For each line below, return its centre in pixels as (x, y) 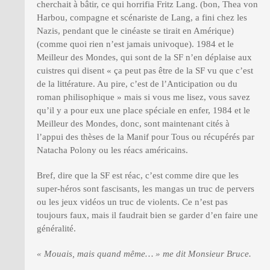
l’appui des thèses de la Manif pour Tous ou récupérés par (146, 137)
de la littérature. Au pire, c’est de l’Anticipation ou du (137, 84)
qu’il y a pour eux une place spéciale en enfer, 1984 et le (143, 111)
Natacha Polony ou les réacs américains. (112, 150)
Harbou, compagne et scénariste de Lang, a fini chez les (142, 18)
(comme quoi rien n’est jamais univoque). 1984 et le (135, 44)
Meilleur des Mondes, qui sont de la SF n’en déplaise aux (144, 58)
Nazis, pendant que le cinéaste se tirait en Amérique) (135, 31)
